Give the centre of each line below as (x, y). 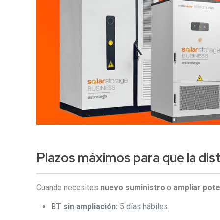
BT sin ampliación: (85, 206)
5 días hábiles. (144, 206)
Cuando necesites (69, 187)
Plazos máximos (84, 158)
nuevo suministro (133, 187)
